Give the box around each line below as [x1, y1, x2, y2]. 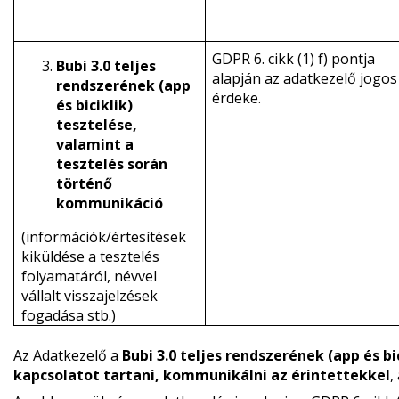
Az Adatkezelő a [12, 346, 122, 365]
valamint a [55, 134, 134, 154]
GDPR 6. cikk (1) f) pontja [211, 49, 375, 69]
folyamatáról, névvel [20, 266, 157, 286]
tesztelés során [55, 154, 167, 174]
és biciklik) [55, 95, 133, 115]
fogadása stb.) [20, 305, 116, 325]
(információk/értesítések [20, 227, 186, 247]
